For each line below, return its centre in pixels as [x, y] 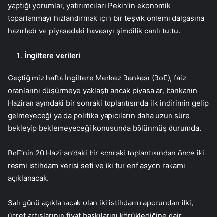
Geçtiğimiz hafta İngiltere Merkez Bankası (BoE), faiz [97, 78]
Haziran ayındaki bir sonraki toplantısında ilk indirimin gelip [108, 103]
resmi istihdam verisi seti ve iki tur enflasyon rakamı [96, 166]
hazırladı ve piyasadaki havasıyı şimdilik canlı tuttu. [94, 31]
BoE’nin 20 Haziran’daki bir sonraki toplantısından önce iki [106, 153]
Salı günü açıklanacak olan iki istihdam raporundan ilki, [101, 203]
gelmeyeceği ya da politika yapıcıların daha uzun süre [99, 116]
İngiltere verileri [53, 56]
